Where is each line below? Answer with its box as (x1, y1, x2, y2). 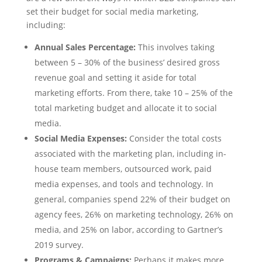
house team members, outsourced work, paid (34, 163, 212, 175)
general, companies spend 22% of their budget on (34, 194, 230, 205)
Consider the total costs (126, 133, 222, 144)
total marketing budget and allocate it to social (34, 102, 217, 114)
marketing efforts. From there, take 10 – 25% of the (34, 87, 233, 99)
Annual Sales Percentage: (34, 42, 138, 53)
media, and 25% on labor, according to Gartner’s (34, 224, 223, 236)
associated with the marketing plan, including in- (34, 148, 226, 160)
